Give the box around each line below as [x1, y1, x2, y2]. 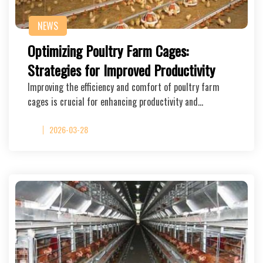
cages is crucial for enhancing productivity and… [28, 95, 203, 109]
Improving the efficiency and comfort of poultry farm [28, 80, 220, 94]
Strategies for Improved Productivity [28, 59, 215, 80]
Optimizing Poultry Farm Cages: [28, 40, 188, 61]
